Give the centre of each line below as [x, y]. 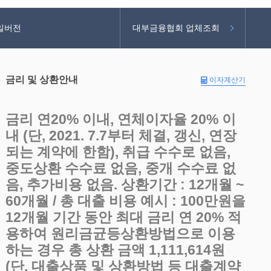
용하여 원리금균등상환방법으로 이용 [120, 233]
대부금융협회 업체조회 [176, 28]
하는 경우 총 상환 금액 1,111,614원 [115, 250]
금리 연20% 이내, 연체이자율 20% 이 [120, 119]
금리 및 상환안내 [41, 80]
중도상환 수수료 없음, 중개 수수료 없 [120, 168]
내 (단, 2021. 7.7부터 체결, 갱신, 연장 [121, 135]
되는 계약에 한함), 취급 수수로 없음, [118, 152]
